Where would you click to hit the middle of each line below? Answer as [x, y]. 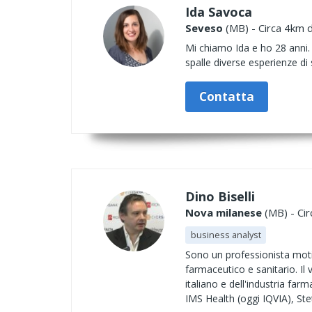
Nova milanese [224, 212]
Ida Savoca [219, 12]
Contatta [227, 96]
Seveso [204, 28]
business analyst [226, 235]
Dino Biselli [220, 196]
